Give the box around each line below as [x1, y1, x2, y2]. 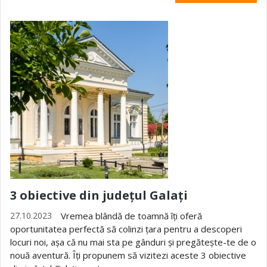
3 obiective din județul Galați [10, 187, 188, 203]
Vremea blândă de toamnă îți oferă [61, 210, 202, 222]
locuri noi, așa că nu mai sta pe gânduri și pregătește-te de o [10, 236, 256, 248]
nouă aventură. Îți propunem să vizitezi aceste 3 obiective [10, 249, 246, 261]
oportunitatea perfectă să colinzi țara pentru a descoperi [10, 223, 242, 235]
